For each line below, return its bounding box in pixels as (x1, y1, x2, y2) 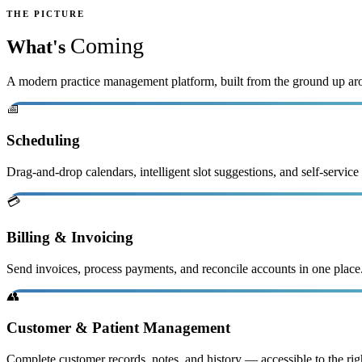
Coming (70, 33, 144, 59)
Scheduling (6, 131, 80, 149)
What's (6, 36, 70, 58)
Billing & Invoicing (6, 229, 133, 246)
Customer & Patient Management (6, 318, 230, 336)
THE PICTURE (6, 9, 85, 19)
